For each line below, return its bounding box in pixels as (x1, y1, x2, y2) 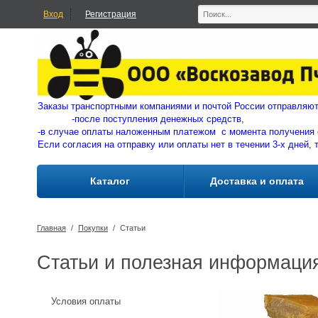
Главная (37, 224, 66, 232)
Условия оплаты (51, 296, 121, 307)
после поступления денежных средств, (75, 114, 244, 124)
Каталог (90, 175, 130, 187)
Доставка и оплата (210, 175, 304, 187)
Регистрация (85, 9, 136, 19)
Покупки (78, 224, 108, 232)
